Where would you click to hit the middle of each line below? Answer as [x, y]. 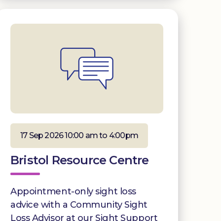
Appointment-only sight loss [73, 191]
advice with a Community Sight [79, 204]
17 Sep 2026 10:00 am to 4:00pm [79, 135]
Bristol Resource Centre [80, 160]
